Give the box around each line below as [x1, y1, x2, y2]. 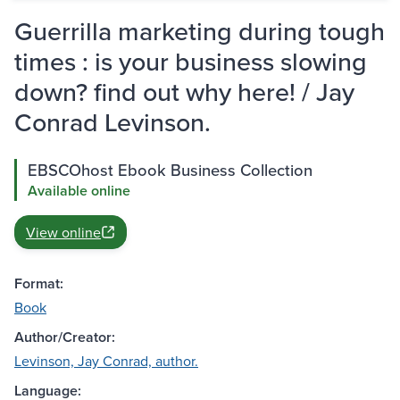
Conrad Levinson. [14, 104, 211, 141]
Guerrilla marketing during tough [14, 12, 385, 50]
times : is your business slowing [14, 43, 367, 80]
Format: [14, 273, 63, 295]
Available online [28, 180, 130, 202]
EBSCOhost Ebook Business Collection [28, 158, 312, 182]
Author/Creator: [14, 327, 115, 348]
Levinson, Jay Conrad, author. [14, 351, 198, 371]
